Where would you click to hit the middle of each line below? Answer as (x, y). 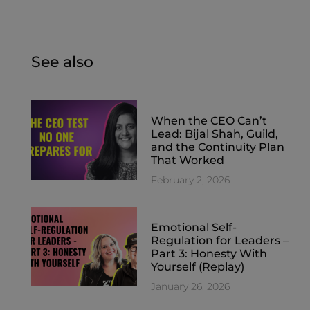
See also (62, 62)
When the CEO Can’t (209, 120)
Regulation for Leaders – (220, 240)
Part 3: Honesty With (209, 253)
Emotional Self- (194, 227)
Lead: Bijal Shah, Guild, (215, 134)
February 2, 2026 (191, 180)
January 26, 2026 (191, 286)
